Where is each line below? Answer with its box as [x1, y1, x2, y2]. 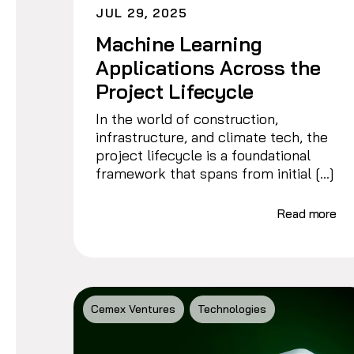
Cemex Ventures [91, 302, 176, 317]
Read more [277, 205, 337, 221]
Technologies [198, 302, 267, 317]
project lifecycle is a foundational [96, 145, 311, 164]
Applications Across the [96, 55, 321, 80]
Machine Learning [96, 31, 262, 56]
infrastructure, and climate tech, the [96, 127, 329, 146]
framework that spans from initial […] [96, 164, 335, 183]
